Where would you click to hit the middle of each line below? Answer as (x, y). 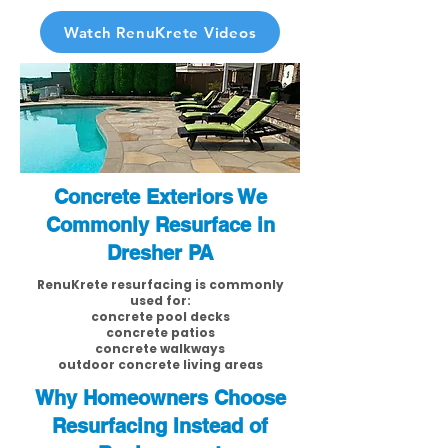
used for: (160, 300)
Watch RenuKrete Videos (160, 32)
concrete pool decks (160, 316)
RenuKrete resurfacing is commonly (160, 284)
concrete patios (160, 332)
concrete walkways (160, 348)
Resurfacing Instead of (160, 426)
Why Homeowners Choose (160, 398)
